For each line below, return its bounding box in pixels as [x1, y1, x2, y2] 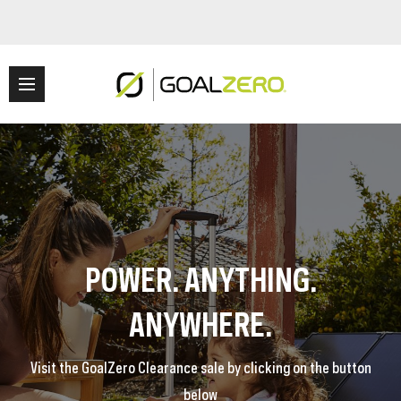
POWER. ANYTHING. [84, 252, 317, 300]
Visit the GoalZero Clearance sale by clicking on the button [30, 355, 371, 377]
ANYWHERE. [129, 297, 272, 345]
